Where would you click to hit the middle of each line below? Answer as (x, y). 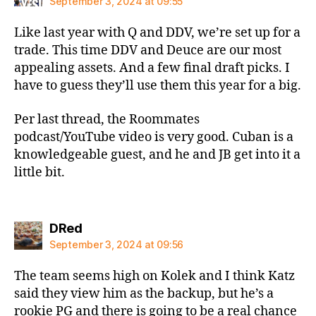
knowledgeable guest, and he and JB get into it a (157, 154)
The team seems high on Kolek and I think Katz (154, 276)
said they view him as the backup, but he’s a (144, 294)
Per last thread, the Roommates (107, 119)
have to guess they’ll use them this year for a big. (158, 86)
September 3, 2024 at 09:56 (116, 244)
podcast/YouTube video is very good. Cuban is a (154, 137)
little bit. (39, 172)
